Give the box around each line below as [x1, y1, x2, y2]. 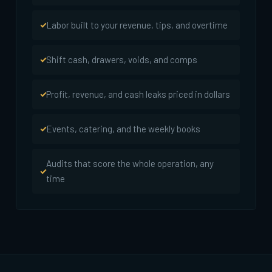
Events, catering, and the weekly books [46, 123, 200, 135]
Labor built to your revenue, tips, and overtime [46, 19, 228, 31]
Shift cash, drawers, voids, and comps [46, 54, 197, 66]
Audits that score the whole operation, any [46, 158, 214, 169]
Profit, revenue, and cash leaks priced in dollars [46, 89, 230, 100]
